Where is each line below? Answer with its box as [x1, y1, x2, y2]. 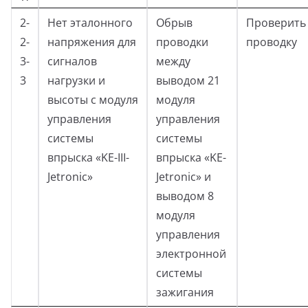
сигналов [47, 53, 97, 69]
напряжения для [47, 34, 136, 49]
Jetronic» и [156, 168, 211, 184]
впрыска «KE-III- [47, 149, 129, 165]
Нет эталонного [47, 14, 133, 30]
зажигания [156, 284, 214, 300]
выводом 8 [156, 188, 214, 203]
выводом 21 [156, 72, 220, 88]
